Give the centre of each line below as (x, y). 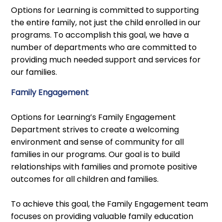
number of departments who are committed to (104, 47)
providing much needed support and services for (106, 59)
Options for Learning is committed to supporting (105, 10)
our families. (34, 72)
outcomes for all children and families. (85, 179)
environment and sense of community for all (98, 142)
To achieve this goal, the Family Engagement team (110, 204)
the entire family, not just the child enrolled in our (106, 22)
